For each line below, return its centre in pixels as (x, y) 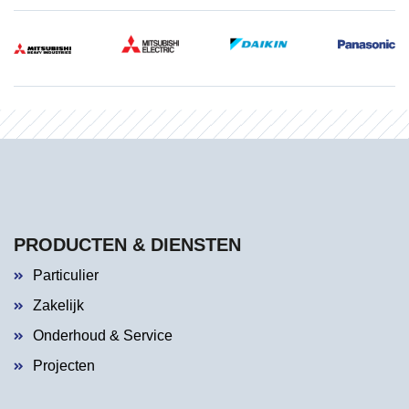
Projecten (64, 365)
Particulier (66, 275)
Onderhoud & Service (103, 335)
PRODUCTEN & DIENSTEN (127, 244)
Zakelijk (58, 305)
